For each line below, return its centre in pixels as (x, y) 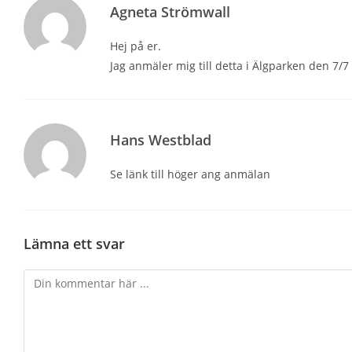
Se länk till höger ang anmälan (190, 174)
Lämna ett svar (74, 243)
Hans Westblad (161, 139)
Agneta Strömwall (170, 11)
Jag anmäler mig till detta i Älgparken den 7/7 (229, 65)
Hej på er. (136, 46)
